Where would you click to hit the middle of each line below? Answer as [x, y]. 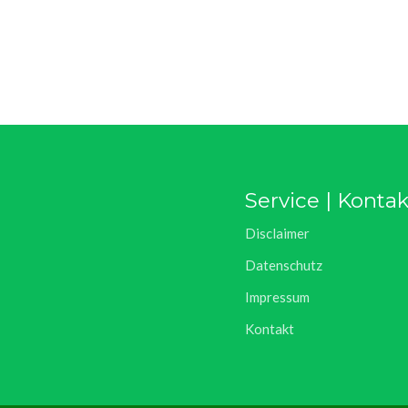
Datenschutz [284, 265]
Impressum [277, 297]
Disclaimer [277, 233]
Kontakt [270, 329]
